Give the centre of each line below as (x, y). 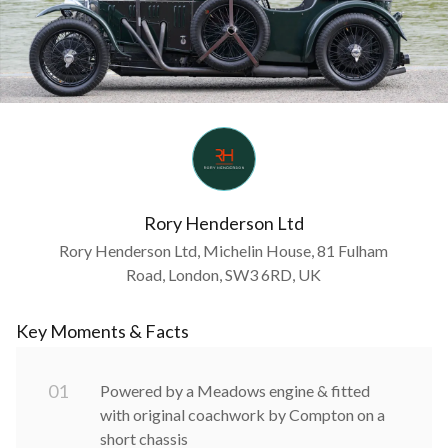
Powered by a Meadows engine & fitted (235, 390)
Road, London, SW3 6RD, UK (224, 274)
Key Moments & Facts (102, 330)
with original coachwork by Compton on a (242, 414)
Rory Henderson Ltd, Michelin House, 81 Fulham (224, 250)
